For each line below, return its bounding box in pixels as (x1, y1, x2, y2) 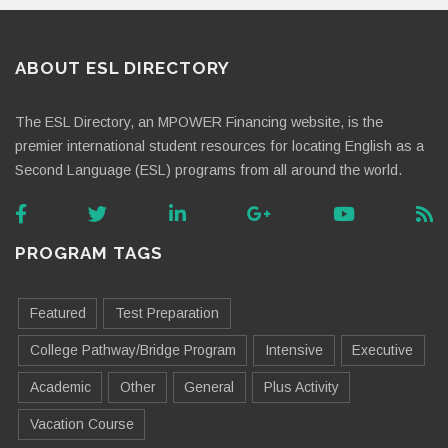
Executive (352, 341, 414, 358)
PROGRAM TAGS (15, 242, 163, 263)
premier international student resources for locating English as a (15, 138, 424, 155)
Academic (29, 378, 91, 395)
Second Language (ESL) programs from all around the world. (15, 162, 402, 179)
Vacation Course (29, 415, 134, 432)
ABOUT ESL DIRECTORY (15, 58, 230, 79)
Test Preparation (114, 304, 219, 321)
